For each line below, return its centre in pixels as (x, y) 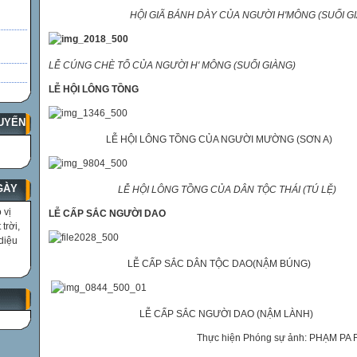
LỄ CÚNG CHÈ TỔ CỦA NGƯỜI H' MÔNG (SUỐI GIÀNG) (172, 65)
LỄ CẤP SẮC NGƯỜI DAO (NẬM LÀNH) (181, 314)
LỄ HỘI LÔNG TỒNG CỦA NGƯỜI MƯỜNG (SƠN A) (190, 139)
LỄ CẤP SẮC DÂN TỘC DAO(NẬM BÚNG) (180, 264)
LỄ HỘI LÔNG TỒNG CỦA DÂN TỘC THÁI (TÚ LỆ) (227, 190)
